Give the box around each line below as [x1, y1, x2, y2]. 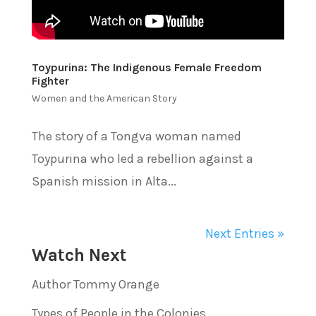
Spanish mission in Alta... [31, 174, 176, 189]
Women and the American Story [31, 92, 177, 104]
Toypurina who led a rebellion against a [31, 151, 253, 166]
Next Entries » [205, 226, 285, 241]
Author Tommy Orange [31, 276, 159, 292]
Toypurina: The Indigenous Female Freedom [31, 61, 262, 74]
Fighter [31, 74, 69, 87]
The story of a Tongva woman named [31, 128, 241, 144]
